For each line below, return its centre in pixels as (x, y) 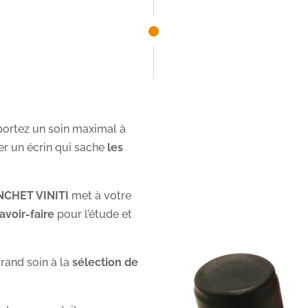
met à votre (100, 196)
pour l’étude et (93, 214)
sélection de (106, 263)
